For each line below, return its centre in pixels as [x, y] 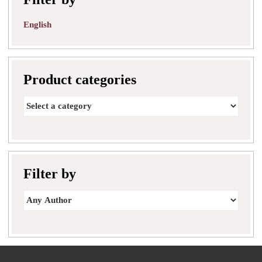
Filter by [50, 173]
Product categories [80, 79]
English [37, 24]
